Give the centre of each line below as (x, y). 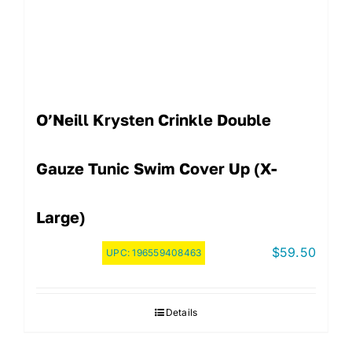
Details (181, 312)
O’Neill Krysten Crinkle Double (154, 119)
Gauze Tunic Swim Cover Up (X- (157, 168)
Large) (61, 216)
